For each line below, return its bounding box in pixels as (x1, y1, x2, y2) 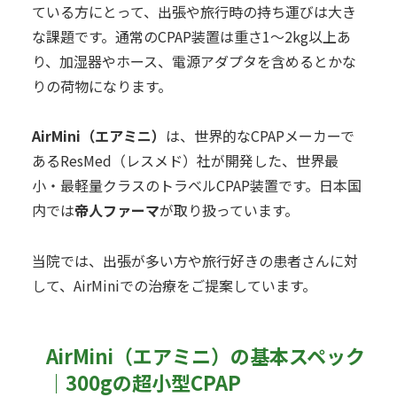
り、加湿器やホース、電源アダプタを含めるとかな (32, 50, 356, 72)
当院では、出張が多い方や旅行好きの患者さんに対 (32, 250, 358, 272)
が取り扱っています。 (160, 199, 299, 222)
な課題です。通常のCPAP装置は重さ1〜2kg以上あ (32, 25, 351, 47)
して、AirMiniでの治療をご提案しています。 (32, 275, 316, 297)
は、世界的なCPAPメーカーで (166, 125, 354, 147)
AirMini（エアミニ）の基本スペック (46, 341, 365, 370)
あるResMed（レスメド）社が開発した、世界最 (32, 150, 339, 172)
